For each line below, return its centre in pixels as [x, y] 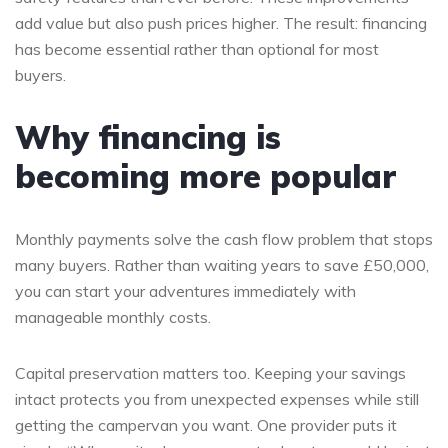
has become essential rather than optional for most [197, 48]
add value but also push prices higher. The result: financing [221, 22]
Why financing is [148, 136]
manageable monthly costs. [113, 316]
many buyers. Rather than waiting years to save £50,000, [222, 264]
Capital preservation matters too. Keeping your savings [210, 372]
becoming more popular [205, 175]
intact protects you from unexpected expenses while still [217, 398]
